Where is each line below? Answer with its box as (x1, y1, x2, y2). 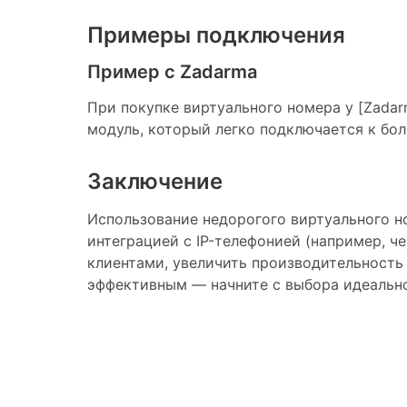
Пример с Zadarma (87, 60, 257, 83)
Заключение (87, 167, 223, 194)
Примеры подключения (87, 21, 345, 48)
